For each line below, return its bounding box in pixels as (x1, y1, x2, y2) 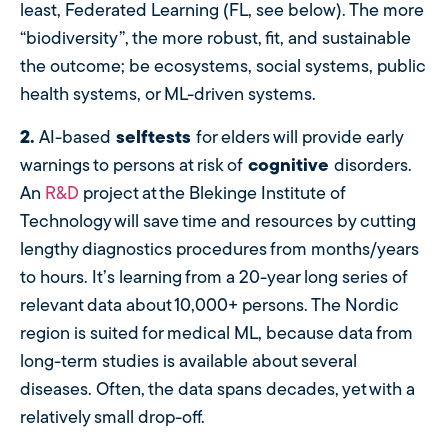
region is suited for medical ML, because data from (20, 324, 413, 344)
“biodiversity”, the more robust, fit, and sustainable (20, 30, 411, 50)
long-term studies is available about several (20, 352, 357, 372)
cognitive (243, 156, 334, 176)
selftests (111, 128, 196, 148)
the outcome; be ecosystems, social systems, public (20, 58, 426, 78)
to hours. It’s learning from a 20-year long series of (20, 268, 407, 288)
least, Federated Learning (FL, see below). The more (20, 2, 424, 22)
